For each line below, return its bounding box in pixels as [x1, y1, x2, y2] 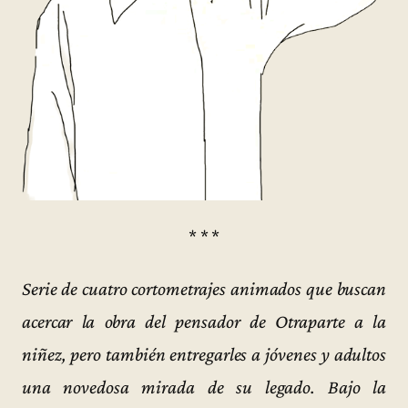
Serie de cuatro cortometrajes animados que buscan [22, 277, 386, 300]
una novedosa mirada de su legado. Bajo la [22, 375, 386, 398]
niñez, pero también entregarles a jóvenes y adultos [22, 342, 386, 365]
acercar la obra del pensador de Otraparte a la [22, 310, 386, 332]
